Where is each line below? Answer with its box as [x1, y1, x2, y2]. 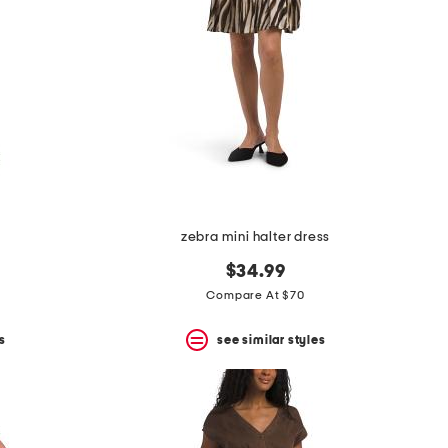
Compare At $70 [206, 289, 305, 302]
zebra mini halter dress [180, 230, 331, 245]
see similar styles [217, 333, 326, 346]
